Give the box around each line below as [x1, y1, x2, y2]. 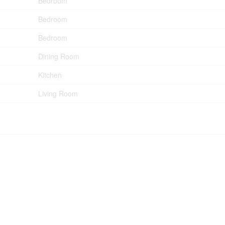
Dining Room [38, 51, 79, 62]
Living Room [38, 88, 78, 99]
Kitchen [38, 70, 62, 80]
